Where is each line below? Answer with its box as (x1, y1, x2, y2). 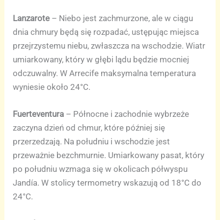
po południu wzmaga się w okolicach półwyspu (13, 164, 188, 174)
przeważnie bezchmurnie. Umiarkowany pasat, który (13, 150, 205, 160)
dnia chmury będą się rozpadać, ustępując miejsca (13, 27, 199, 37)
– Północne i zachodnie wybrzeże (64, 109, 190, 119)
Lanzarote (13, 13, 50, 23)
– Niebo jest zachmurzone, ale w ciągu (50, 13, 193, 23)
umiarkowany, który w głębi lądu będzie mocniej (13, 54, 190, 64)
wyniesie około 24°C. (13, 82, 91, 92)
